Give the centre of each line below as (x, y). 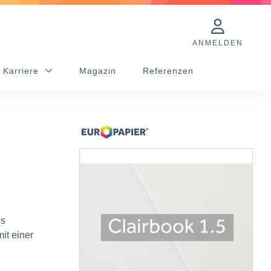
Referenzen (168, 71)
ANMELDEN (217, 43)
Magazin (98, 71)
